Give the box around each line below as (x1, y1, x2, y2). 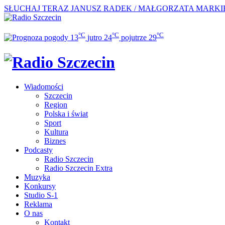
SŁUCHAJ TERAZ (4, 4, 69, 13)
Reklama (24, 200, 52, 209)
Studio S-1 (24, 191, 58, 200)
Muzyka (24, 173, 50, 182)
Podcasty (24, 146, 53, 155)
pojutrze (121, 33, 147, 42)
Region (44, 100, 67, 109)
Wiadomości (24, 82, 63, 91)
